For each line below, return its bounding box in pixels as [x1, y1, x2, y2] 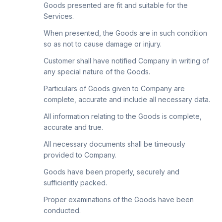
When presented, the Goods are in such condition [44, 29, 207, 37]
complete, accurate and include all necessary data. [44, 95, 210, 104]
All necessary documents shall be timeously [44, 140, 185, 148]
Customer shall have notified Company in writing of [44, 56, 209, 65]
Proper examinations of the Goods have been [44, 195, 194, 204]
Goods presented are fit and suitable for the [44, 1, 188, 9]
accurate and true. [44, 123, 103, 131]
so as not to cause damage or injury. [44, 40, 162, 48]
